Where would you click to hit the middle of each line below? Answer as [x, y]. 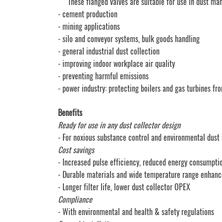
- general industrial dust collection [109, 51]
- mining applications [89, 27]
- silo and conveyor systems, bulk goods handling [129, 39]
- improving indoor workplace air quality [116, 64]
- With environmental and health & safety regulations [136, 212]
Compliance [75, 199]
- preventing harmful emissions [103, 76]
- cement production [88, 14]
